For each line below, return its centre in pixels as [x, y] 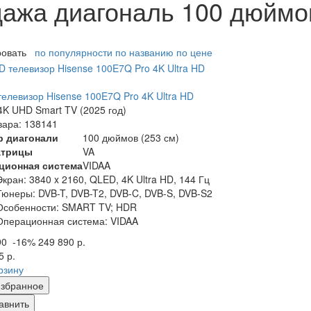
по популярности [74, 52]
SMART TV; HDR [99, 207]
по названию [144, 52]
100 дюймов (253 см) [131, 137]
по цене [194, 52]
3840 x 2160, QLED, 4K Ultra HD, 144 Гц [119, 179]
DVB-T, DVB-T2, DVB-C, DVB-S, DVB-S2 [125, 193]
